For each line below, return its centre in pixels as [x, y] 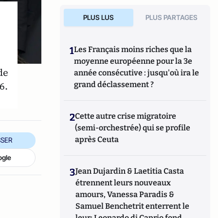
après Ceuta [97, 139]
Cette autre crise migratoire [126, 116]
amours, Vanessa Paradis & [125, 194]
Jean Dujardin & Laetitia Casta [130, 171]
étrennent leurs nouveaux [123, 183]
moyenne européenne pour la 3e [133, 61]
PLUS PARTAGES [172, 17]
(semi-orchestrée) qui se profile [133, 128]
